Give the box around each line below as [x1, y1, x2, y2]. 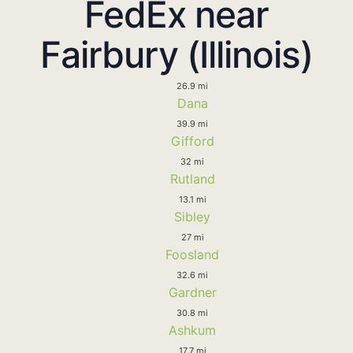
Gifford [170, 132, 214, 149]
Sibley [174, 208, 210, 225]
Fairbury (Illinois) [40, 32, 313, 76]
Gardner [168, 284, 217, 300]
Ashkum [169, 321, 216, 338]
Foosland [165, 246, 219, 262]
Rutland [169, 170, 215, 187]
